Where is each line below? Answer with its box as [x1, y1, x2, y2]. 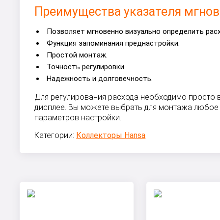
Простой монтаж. [47, 51, 108, 59]
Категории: [34, 131, 77, 140]
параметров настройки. [34, 113, 122, 122]
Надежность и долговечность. [47, 74, 153, 83]
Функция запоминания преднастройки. [47, 39, 180, 48]
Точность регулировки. [47, 62, 126, 71]
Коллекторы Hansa [76, 131, 146, 140]
